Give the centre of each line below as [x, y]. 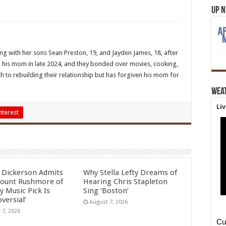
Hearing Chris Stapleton [125, 182]
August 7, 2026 [108, 202]
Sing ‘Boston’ [106, 191]
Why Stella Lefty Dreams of [130, 173]
